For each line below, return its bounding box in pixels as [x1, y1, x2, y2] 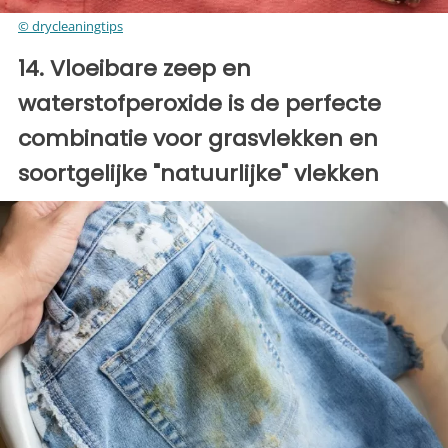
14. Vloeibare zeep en [18, 52, 251, 84]
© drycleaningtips [18, 16, 123, 35]
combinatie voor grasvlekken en [18, 122, 378, 154]
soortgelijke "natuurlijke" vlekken [18, 157, 379, 189]
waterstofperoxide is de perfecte [18, 87, 381, 119]
